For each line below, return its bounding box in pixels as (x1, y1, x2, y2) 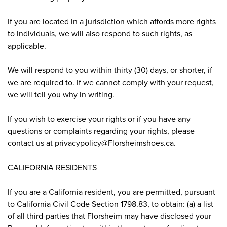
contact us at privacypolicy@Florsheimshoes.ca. (8, 137, 176, 148)
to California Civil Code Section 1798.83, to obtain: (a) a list (8, 198, 213, 209)
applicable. (8, 40, 46, 51)
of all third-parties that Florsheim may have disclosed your (8, 210, 211, 221)
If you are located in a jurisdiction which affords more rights (8, 15, 216, 27)
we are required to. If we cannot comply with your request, (8, 76, 214, 88)
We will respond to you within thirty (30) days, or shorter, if (8, 64, 212, 75)
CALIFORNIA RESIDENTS (8, 161, 97, 173)
